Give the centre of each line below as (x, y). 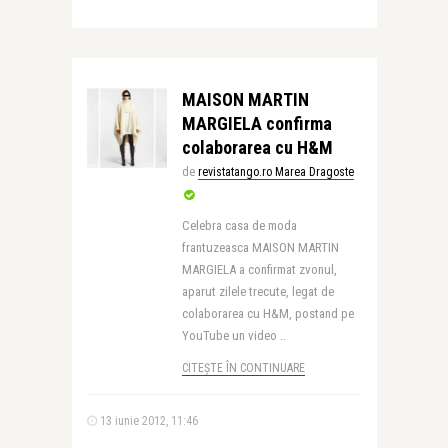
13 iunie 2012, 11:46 (147, 421)
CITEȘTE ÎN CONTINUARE (243, 368)
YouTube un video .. (233, 335)
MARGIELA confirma (256, 123)
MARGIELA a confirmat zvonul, (259, 269)
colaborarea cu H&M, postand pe (267, 313)
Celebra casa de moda (239, 225)
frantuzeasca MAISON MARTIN (260, 247)
